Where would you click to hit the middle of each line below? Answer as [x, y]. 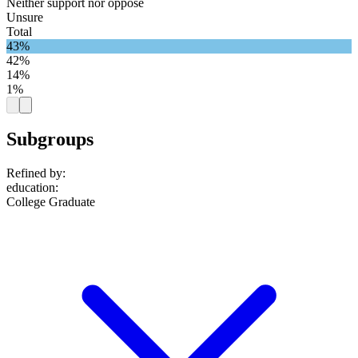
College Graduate [51, 202]
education [31, 188]
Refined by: [36, 173]
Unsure [25, 17]
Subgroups [50, 139]
